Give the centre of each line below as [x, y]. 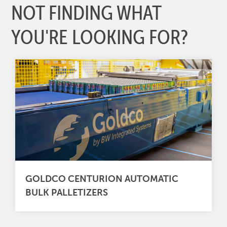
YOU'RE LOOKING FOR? [100, 37]
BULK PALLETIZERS [66, 193]
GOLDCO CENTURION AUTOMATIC [102, 179]
